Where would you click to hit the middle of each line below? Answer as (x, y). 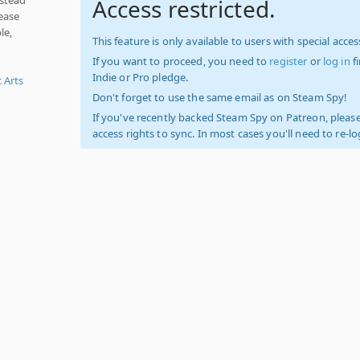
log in (336, 61)
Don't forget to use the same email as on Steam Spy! (220, 97)
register (288, 61)
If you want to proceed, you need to (181, 61)
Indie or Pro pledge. (140, 77)
